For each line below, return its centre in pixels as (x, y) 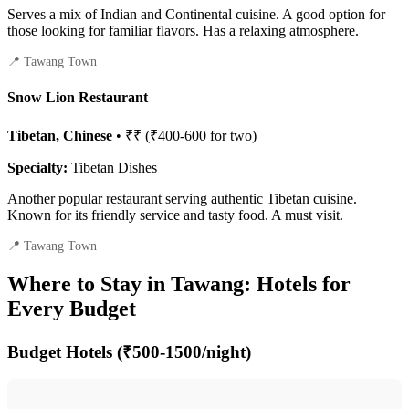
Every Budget (72, 308)
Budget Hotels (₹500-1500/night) (129, 351)
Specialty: (37, 167)
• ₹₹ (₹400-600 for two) (184, 135)
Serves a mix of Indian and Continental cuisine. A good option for (196, 15)
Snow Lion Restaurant (78, 97)
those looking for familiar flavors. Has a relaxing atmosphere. (183, 31)
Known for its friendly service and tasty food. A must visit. (175, 215)
